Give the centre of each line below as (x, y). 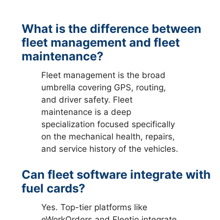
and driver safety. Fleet (87, 100)
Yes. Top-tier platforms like (95, 207)
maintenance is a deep (86, 112)
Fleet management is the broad (104, 75)
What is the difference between (112, 29)
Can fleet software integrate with (116, 174)
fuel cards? (54, 188)
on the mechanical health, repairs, (108, 137)
